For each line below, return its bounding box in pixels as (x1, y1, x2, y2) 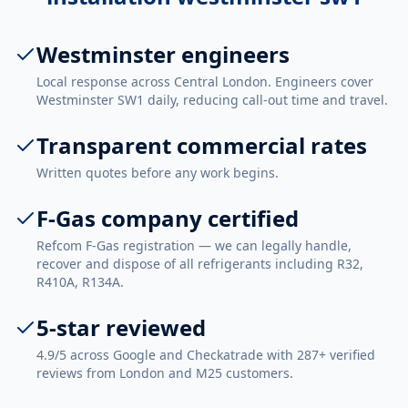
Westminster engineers (36, 39, 290, 69)
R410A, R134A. (36, 273, 124, 291)
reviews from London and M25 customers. (36, 364, 293, 382)
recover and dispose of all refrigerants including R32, (36, 255, 363, 272)
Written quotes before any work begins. (36, 164, 279, 181)
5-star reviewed (36, 312, 206, 342)
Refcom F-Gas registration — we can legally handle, (36, 237, 352, 254)
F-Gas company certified (36, 203, 299, 233)
